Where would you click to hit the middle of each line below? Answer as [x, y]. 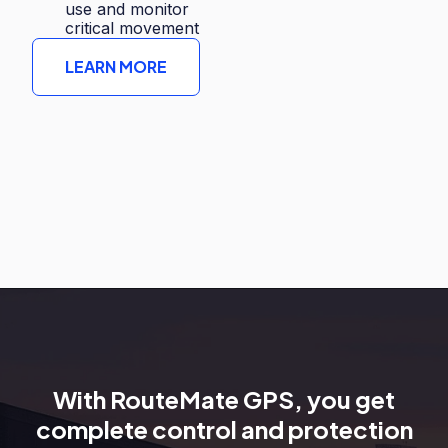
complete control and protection [224, 429]
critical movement [132, 28]
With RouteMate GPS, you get [224, 399]
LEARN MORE [116, 67]
